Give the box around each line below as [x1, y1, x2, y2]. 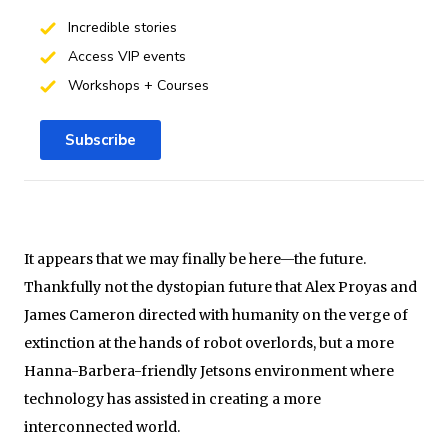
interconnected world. [24, 417, 180, 436]
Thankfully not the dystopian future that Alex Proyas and [24, 277, 417, 296]
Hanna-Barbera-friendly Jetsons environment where [24, 361, 394, 380]
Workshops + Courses [63, 75, 209, 95]
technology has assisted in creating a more [24, 389, 321, 408]
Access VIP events [63, 46, 186, 66]
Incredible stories [63, 17, 177, 37]
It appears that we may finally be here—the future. [24, 249, 366, 268]
